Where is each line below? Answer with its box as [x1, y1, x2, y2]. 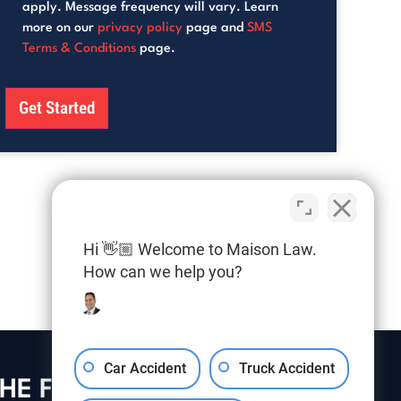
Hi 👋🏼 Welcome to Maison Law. [83, 240, 317, 259]
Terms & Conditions [22, 42, 136, 55]
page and [183, 21, 247, 34]
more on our [22, 21, 98, 34]
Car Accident [104, 360, 186, 377]
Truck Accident [239, 360, 335, 377]
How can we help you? [83, 262, 243, 281]
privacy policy [98, 21, 183, 34]
